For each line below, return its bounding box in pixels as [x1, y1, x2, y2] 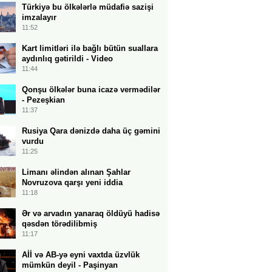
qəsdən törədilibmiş [22, 219, 97, 228]
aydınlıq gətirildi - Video [22, 54, 113, 63]
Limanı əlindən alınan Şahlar [22, 168, 131, 177]
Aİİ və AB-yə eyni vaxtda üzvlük [22, 250, 140, 259]
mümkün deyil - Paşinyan [22, 260, 118, 270]
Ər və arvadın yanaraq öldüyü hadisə [22, 209, 160, 218]
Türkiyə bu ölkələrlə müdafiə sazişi [22, 2, 154, 12]
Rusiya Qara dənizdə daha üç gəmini [22, 126, 160, 135]
